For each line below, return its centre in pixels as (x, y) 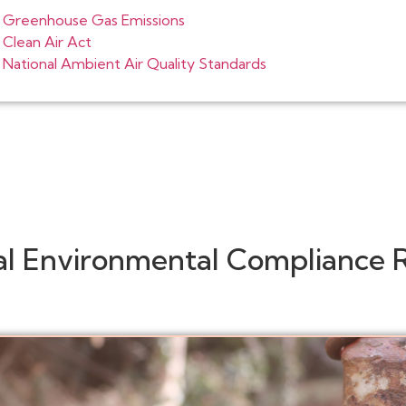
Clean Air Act (47, 42)
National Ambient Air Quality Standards (134, 63)
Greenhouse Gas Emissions (93, 20)
